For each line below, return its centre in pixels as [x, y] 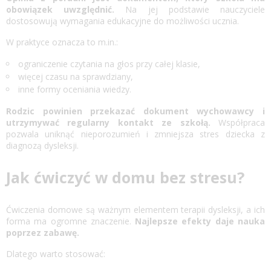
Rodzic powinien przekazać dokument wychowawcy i [135, 111]
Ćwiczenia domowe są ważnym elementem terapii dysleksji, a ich [135, 209]
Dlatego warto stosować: [56, 253]
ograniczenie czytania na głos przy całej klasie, [109, 64]
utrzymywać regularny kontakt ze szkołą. [108, 122]
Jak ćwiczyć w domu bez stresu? [125, 177]
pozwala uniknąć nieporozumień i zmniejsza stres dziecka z [135, 134]
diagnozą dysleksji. [42, 145]
